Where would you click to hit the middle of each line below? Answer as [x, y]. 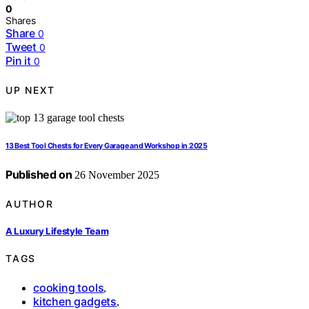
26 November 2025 [116, 175]
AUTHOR [30, 203]
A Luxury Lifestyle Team [57, 231]
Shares [21, 21]
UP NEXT [30, 90]
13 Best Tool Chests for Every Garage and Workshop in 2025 [107, 146]
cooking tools [69, 287]
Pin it [18, 61]
